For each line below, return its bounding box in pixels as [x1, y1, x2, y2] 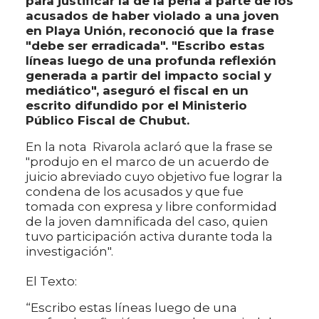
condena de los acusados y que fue [26, 184, 244, 199]
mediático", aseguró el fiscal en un [26, 83, 249, 98]
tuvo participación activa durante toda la [26, 229, 273, 244]
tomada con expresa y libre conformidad [26, 199, 277, 214]
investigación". [26, 244, 113, 258]
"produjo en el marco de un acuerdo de [26, 154, 269, 169]
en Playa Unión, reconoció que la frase [26, 23, 274, 38]
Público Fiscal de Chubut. [26, 113, 189, 127]
